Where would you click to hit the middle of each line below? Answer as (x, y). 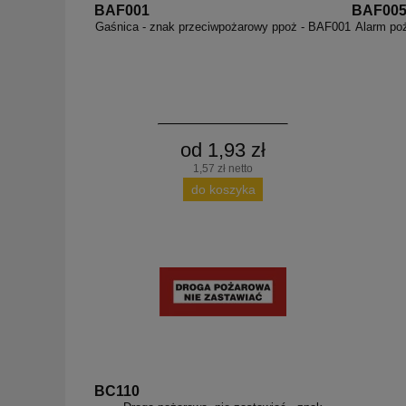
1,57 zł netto (223, 168)
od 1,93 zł (223, 150)
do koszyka (223, 189)
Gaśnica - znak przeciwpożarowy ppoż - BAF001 (223, 27)
